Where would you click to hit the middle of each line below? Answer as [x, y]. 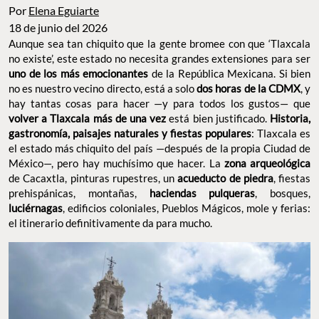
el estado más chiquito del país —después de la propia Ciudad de [159, 148]
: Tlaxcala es [281, 134]
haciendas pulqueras [202, 193]
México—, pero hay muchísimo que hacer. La [116, 163]
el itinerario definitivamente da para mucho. [110, 223]
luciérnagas [36, 208]
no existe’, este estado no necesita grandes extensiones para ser [159, 59]
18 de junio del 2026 [58, 28]
